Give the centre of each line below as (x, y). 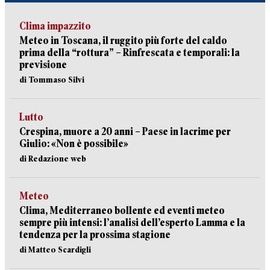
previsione (43, 65)
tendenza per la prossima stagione (95, 235)
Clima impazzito (55, 26)
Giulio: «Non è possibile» (74, 144)
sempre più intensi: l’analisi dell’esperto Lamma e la (132, 223)
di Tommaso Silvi (52, 80)
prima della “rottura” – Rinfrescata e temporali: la (130, 53)
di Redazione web (53, 159)
